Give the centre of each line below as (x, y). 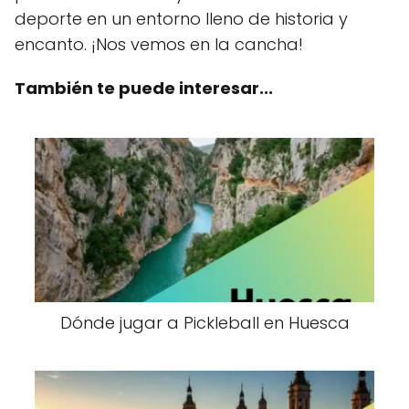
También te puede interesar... (144, 89)
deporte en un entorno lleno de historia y (181, 19)
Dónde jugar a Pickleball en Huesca (204, 323)
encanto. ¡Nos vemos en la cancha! (159, 45)
